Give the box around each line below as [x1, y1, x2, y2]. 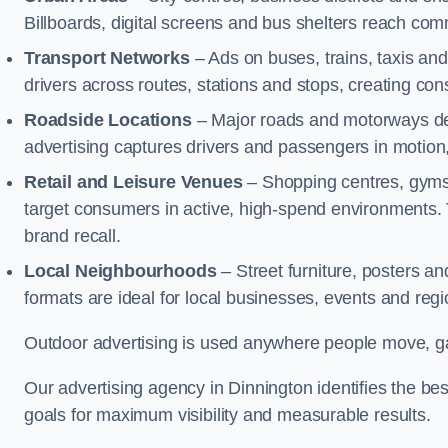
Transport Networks [24, 48, 190, 68]
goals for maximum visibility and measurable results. [24, 405, 431, 425]
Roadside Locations [24, 110, 192, 130]
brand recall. [24, 226, 121, 246]
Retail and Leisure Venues [24, 172, 243, 192]
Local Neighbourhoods [24, 261, 217, 281]
